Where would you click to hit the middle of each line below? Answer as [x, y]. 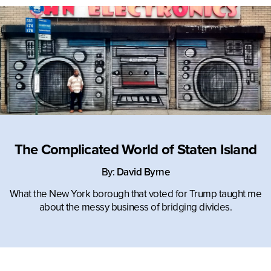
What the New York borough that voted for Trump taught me [135, 194]
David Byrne [143, 172]
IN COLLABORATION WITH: [135, 15]
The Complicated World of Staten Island [135, 149]
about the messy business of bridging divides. [135, 207]
